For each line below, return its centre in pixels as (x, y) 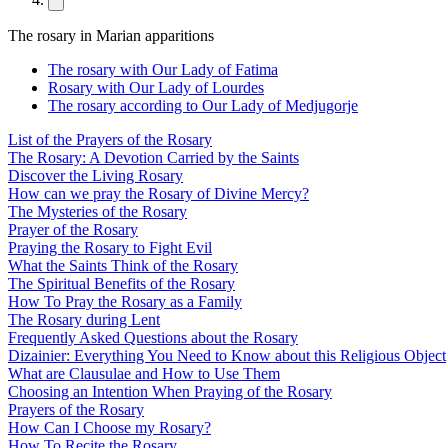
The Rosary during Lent (84, 320)
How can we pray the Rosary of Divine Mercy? (158, 194)
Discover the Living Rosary (95, 176)
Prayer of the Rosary (73, 230)
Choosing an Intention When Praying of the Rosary (170, 392)
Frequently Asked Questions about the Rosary (153, 338)
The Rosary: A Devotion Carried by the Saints (153, 158)
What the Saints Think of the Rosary (123, 266)
